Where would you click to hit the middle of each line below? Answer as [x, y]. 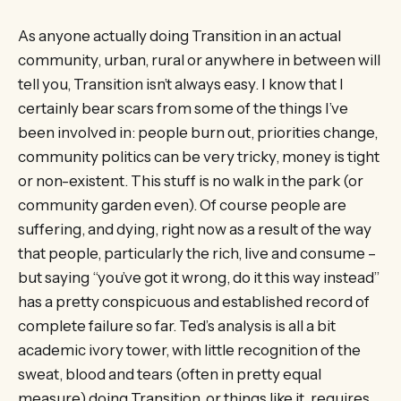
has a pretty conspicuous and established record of [194, 301]
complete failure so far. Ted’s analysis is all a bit [177, 325]
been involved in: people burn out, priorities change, [198, 132]
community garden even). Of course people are [182, 205]
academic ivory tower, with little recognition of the [189, 350]
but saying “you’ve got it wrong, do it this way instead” [199, 277]
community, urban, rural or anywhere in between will [199, 60]
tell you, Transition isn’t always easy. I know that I [181, 84]
